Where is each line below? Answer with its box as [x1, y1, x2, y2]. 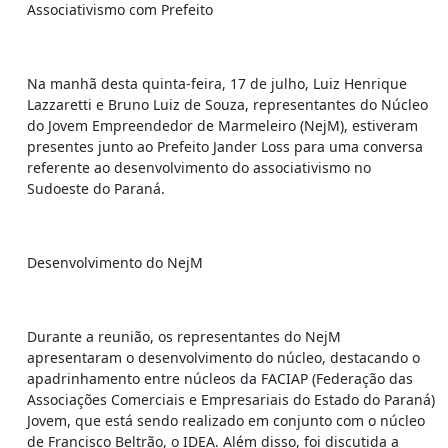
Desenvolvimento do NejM [27, 252, 203, 272]
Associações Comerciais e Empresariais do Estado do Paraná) [27, 389, 435, 409]
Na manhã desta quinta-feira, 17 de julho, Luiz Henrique [27, 73, 407, 93]
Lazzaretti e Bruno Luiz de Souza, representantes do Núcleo [27, 94, 428, 114]
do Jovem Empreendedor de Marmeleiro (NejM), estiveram [27, 115, 418, 135]
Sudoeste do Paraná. [27, 178, 165, 198]
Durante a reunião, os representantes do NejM [27, 326, 341, 346]
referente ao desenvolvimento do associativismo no [27, 157, 371, 177]
